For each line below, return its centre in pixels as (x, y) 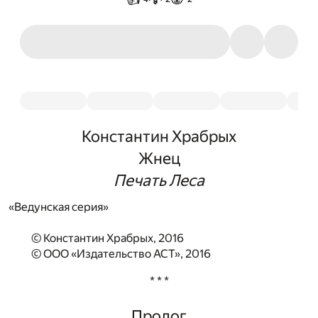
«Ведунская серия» (59, 207)
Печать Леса (159, 180)
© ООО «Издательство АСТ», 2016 (121, 254)
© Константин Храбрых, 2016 (108, 238)
